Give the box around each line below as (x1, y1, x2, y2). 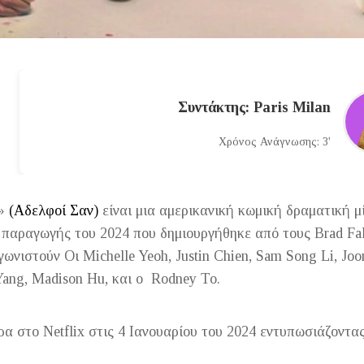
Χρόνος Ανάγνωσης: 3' (218, 135, 331, 148)
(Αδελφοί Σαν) (4, 201, 98, 219)
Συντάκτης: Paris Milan (177, 98, 331, 115)
